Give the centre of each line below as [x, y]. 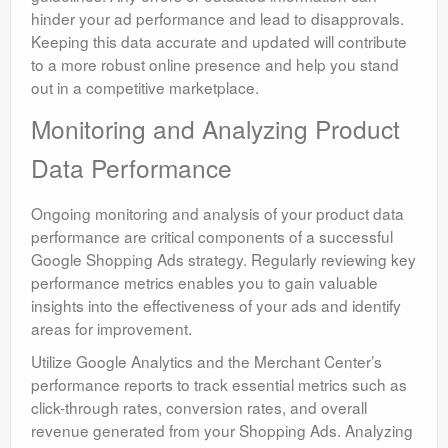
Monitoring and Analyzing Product [215, 129]
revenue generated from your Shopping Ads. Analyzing [222, 430]
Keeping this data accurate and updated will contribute [219, 41]
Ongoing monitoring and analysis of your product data [217, 213]
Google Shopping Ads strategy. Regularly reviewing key [223, 259]
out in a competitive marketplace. [145, 87]
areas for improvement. [111, 328]
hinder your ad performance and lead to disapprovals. [217, 18]
